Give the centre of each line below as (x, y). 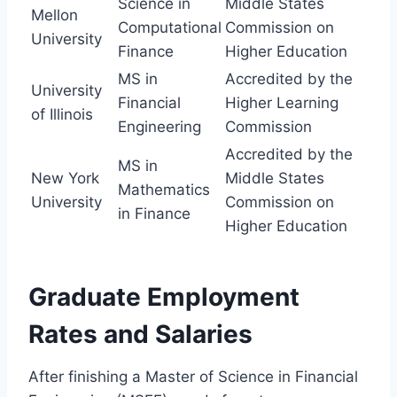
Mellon (54, 15)
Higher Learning (282, 102)
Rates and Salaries (140, 334)
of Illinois (62, 114)
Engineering (160, 126)
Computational (170, 27)
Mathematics (164, 189)
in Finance (154, 213)
